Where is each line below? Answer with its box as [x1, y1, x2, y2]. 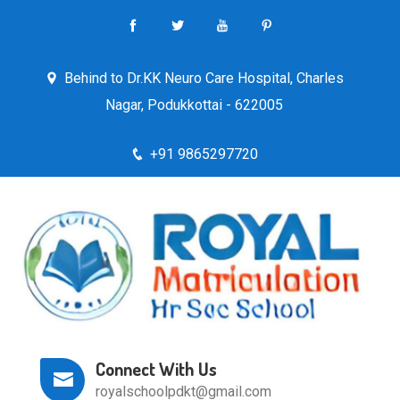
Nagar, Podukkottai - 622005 [104, 96, 283, 113]
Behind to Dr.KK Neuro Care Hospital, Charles [63, 70, 344, 87]
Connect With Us [96, 356, 218, 380]
